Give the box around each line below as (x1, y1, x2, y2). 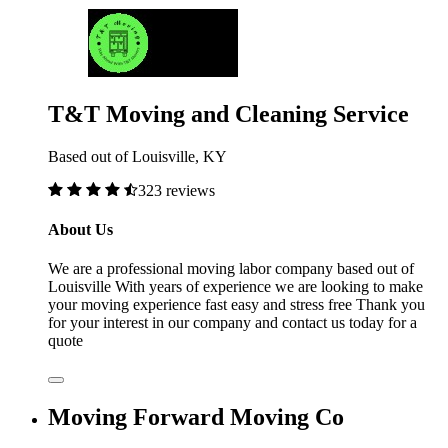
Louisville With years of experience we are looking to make (48, 278, 423, 296)
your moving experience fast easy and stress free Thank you (48, 296, 425, 314)
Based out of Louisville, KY (48, 147, 227, 165)
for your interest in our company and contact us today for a (48, 314, 417, 332)
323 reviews (138, 181, 215, 199)
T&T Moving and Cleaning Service (48, 100, 409, 127)
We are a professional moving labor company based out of (48, 260, 414, 278)
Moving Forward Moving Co (48, 404, 344, 431)
